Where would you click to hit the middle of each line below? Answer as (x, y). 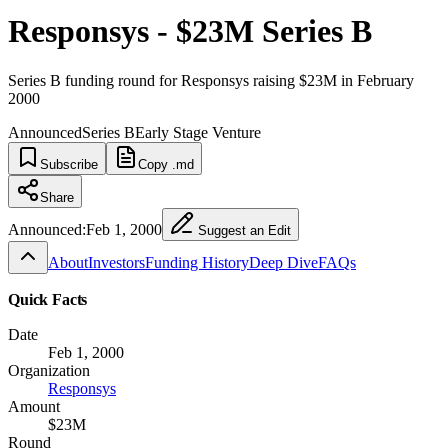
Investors (116, 262)
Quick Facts (48, 299)
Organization (49, 370)
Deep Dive (283, 262)
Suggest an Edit (242, 230)
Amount (34, 406)
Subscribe (69, 164)
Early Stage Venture (198, 132)
